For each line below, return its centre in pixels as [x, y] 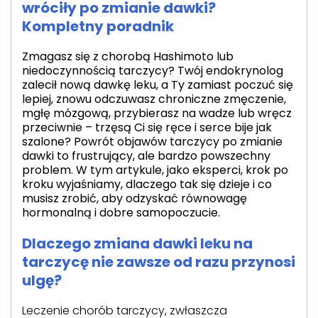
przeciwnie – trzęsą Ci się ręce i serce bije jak [147, 127]
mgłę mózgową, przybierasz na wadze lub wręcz [157, 113]
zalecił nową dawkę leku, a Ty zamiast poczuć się [158, 85]
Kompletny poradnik [98, 26]
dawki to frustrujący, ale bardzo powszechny [146, 156]
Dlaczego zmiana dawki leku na [137, 243]
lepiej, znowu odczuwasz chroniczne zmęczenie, [154, 99]
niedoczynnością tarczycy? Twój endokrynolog [153, 71]
